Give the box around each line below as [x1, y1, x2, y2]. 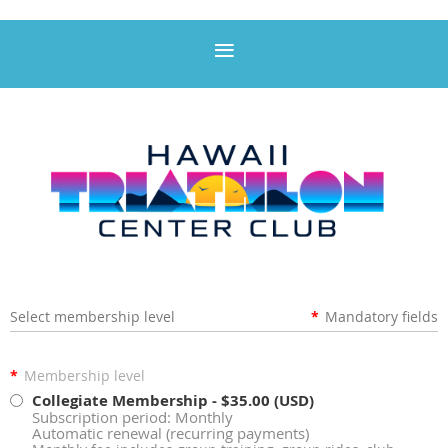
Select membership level [10, 307, 175, 327]
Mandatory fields [325, 307, 438, 327]
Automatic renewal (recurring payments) [32, 423, 309, 444]
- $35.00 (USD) [212, 390, 314, 412]
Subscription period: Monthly [32, 407, 233, 428]
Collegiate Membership [32, 390, 208, 412]
